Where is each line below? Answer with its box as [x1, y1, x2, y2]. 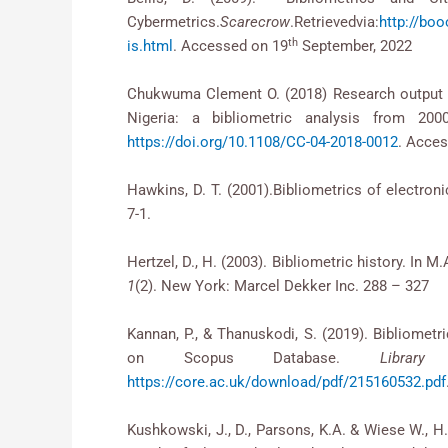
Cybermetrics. [127, 13, 220, 32]
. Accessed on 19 [173, 37, 288, 56]
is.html [127, 37, 173, 56]
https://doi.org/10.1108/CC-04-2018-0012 [127, 133, 398, 152]
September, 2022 [298, 37, 412, 56]
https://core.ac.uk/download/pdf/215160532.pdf [127, 373, 446, 392]
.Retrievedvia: [290, 13, 379, 32]
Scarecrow [220, 13, 290, 32]
